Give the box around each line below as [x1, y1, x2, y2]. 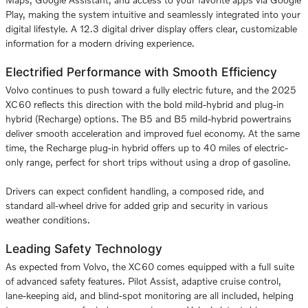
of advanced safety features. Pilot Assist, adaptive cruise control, [5, 275, 281, 287]
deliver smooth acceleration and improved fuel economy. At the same [5, 127, 300, 139]
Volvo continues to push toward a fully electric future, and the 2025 [5, 84, 296, 96]
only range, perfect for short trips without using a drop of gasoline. [5, 156, 291, 168]
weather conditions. [5, 214, 90, 225]
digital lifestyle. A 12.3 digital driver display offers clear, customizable [5, 23, 297, 34]
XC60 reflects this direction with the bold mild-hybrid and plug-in [5, 98, 284, 110]
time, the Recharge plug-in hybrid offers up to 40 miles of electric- [5, 142, 288, 153]
